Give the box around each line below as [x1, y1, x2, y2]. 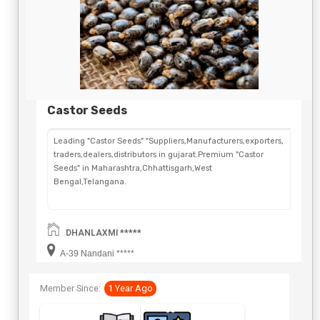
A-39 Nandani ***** [59, 249, 134, 259]
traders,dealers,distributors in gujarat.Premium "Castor [54, 150, 264, 160]
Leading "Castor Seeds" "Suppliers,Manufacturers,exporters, [54, 136, 284, 146]
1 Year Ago [108, 283, 153, 294]
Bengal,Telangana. [54, 177, 126, 187]
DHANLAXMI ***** [66, 228, 141, 239]
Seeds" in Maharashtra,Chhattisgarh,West [54, 164, 212, 174]
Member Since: [40, 283, 101, 294]
